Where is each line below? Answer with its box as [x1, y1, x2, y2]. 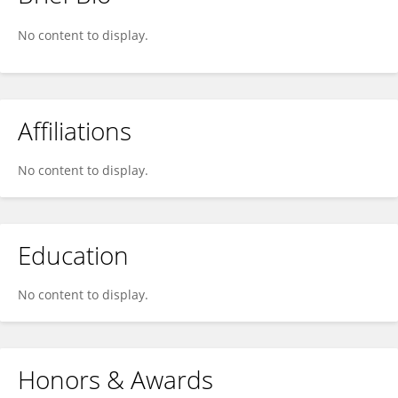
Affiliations [18, 114, 131, 147]
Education [18, 238, 129, 272]
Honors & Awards [18, 362, 213, 396]
